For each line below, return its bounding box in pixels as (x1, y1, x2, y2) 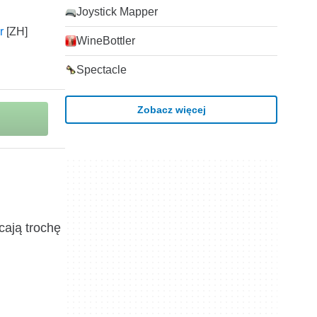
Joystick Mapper (76, 6, 158, 18)
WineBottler (76, 35, 135, 47)
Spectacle (76, 64, 127, 76)
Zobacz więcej (137, 103, 206, 115)
